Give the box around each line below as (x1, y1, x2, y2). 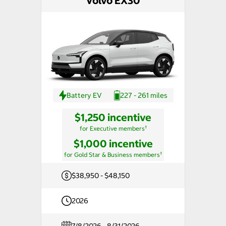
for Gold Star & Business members (64, 151, 160, 159)
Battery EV (66, 91, 102, 100)
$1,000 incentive (73, 137, 153, 150)
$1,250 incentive (75, 111, 151, 124)
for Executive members (79, 125, 145, 133)
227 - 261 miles (120, 91, 167, 100)
